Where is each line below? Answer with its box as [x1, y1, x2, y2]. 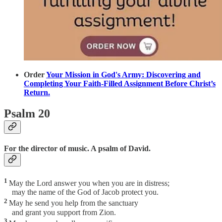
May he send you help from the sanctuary [9, 199, 138, 208]
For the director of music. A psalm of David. [4, 144, 151, 153]
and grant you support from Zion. [4, 208, 116, 217]
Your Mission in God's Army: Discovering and [46, 70, 201, 79]
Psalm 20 [4, 107, 50, 120]
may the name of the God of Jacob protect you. [4, 188, 159, 197]
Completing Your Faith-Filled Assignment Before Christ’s [24, 79, 216, 88]
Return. [24, 88, 50, 97]
